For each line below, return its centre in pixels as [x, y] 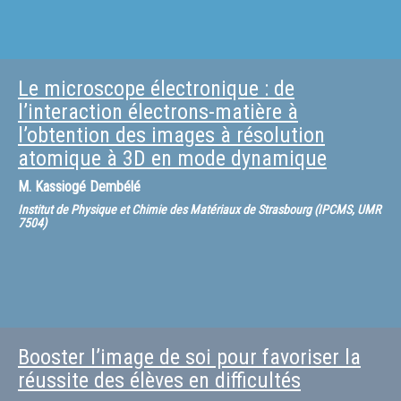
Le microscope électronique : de [156, 89]
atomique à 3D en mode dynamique [172, 158]
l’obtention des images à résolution [171, 135]
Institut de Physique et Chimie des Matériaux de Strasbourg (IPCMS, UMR [199, 209]
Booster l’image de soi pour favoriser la [189, 357]
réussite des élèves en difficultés [159, 380]
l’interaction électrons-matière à [158, 112]
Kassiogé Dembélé [88, 187]
